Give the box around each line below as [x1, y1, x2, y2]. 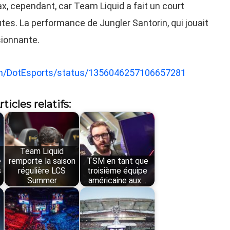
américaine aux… [88, 176, 147, 186]
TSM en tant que [86, 156, 148, 166]
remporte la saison [8, 156, 75, 166]
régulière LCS [18, 166, 66, 176]
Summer [27, 176, 57, 186]
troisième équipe [87, 166, 148, 176]
